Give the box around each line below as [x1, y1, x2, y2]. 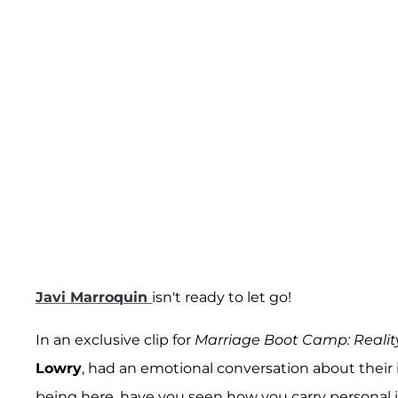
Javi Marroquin [36, 288, 147, 306]
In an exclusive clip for [36, 330, 195, 348]
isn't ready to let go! [152, 288, 291, 306]
